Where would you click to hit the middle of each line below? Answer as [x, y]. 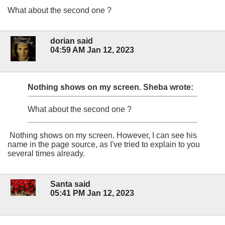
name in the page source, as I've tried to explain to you [104, 144]
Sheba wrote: [168, 87]
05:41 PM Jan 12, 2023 [92, 193]
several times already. [46, 153]
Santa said [70, 184]
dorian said [72, 41]
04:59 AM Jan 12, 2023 [92, 50]
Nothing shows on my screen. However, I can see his [102, 135]
